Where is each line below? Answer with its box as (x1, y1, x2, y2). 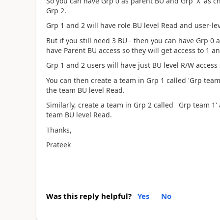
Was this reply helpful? (46, 191, 132, 201)
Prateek (46, 140, 71, 149)
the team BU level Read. (46, 85, 125, 95)
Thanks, (46, 125, 72, 135)
